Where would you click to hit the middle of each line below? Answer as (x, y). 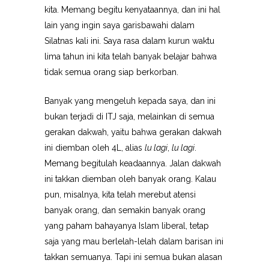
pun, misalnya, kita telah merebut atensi (120, 195)
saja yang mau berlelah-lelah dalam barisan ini (134, 241)
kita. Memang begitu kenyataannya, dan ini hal (132, 10)
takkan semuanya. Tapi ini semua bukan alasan (133, 257)
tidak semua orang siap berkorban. (111, 72)
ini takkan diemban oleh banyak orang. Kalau (130, 179)
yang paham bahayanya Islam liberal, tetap (127, 226)
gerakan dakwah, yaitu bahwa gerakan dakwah (133, 132)
